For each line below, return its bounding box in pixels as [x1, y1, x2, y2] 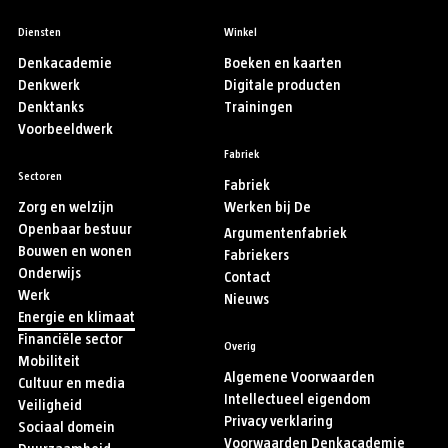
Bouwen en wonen [18, 244, 132, 260]
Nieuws [224, 292, 269, 308]
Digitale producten [224, 78, 341, 94]
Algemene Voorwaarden [224, 370, 375, 386]
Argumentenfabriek [224, 226, 347, 242]
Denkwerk [18, 78, 80, 94]
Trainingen [224, 100, 293, 116]
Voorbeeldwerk [18, 122, 113, 138]
